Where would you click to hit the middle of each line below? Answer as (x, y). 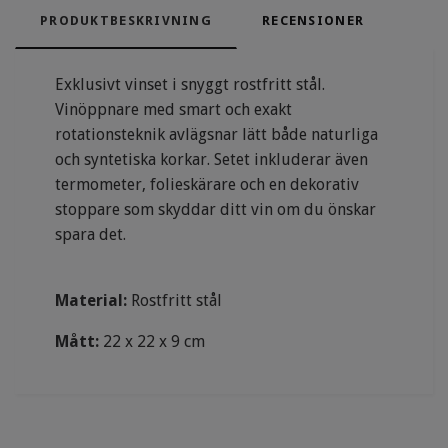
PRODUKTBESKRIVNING (126, 21)
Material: (91, 301)
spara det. (90, 235)
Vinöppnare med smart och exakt (173, 110)
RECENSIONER (313, 21)
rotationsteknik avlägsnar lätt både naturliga (216, 135)
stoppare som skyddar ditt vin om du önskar (215, 210)
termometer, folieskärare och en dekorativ (207, 185)
